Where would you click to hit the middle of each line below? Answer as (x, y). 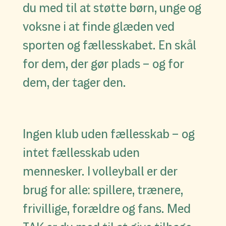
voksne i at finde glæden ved (98, 27)
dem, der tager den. (74, 83)
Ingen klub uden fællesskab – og (108, 134)
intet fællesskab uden (81, 153)
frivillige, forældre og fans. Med (106, 209)
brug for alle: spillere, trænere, (103, 190)
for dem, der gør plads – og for (103, 64)
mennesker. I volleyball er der (100, 172)
